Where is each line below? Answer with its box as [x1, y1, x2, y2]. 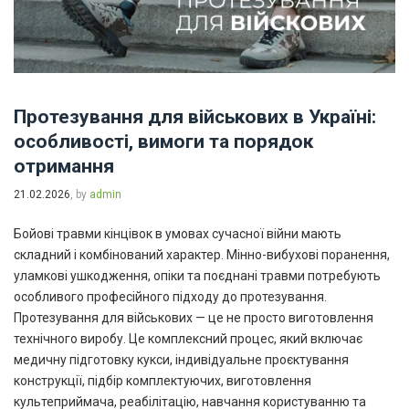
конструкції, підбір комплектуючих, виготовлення [14, 373, 311, 388]
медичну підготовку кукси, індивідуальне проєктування [14, 352, 349, 367]
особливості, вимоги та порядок [14, 131, 313, 152]
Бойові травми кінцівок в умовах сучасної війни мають [14, 226, 341, 241]
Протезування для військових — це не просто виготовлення [14, 310, 373, 325]
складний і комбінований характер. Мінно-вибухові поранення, [14, 247, 390, 262]
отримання [14, 155, 114, 177]
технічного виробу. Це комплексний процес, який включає [14, 331, 362, 346]
